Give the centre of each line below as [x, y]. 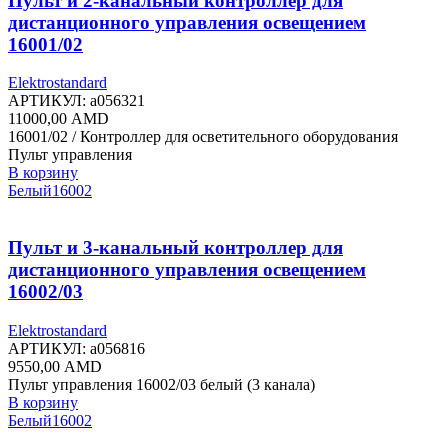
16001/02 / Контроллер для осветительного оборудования [203, 137]
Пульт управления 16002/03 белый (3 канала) [161, 384]
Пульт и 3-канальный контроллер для [175, 247]
